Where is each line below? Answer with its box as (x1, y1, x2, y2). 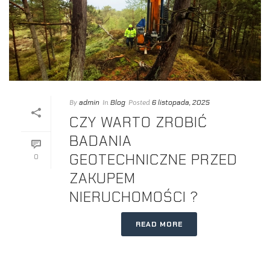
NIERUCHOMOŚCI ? (69, 187, 199, 207)
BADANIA (69, 131, 132, 151)
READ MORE (136, 219, 183, 230)
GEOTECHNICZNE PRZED (69, 150, 237, 169)
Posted (128, 98, 150, 107)
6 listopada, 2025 (152, 98, 210, 108)
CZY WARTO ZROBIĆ (69, 113, 207, 132)
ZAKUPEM (69, 169, 136, 188)
